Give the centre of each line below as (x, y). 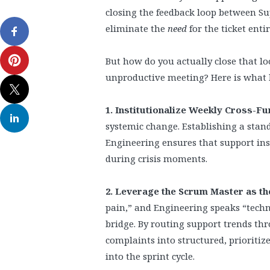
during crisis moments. (156, 159)
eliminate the (137, 28)
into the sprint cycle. (150, 256)
